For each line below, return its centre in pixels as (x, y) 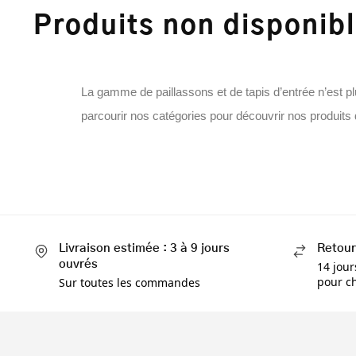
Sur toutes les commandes (129, 282)
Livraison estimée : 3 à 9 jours (144, 249)
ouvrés (78, 265)
